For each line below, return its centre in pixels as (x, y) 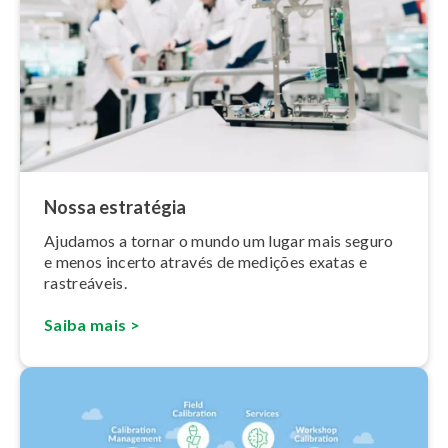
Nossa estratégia (115, 207)
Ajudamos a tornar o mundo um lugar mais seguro (219, 241)
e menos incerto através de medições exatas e (206, 262)
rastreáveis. (85, 283)
